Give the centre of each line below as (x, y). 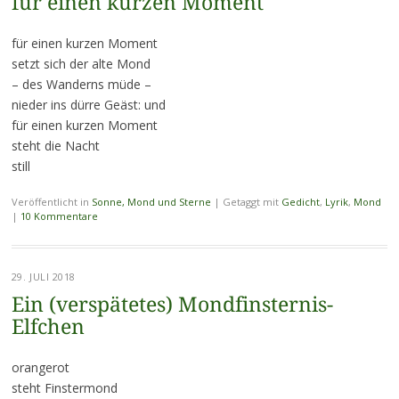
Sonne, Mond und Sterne (151, 202)
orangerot (40, 368)
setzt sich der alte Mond (81, 64)
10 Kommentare (59, 216)
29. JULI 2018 (43, 277)
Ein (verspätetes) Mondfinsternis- (172, 305)
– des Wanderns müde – (81, 85)
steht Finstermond (64, 388)
